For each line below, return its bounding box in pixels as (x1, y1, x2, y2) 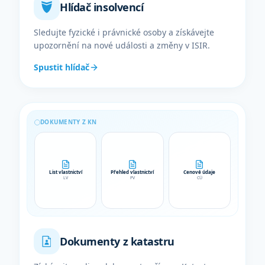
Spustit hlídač (34, 62, 89, 73)
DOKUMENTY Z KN (40, 118, 97, 126)
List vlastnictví (49, 169, 82, 175)
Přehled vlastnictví (111, 169, 154, 175)
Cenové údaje (183, 169, 216, 175)
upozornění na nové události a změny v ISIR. (34, 40, 210, 51)
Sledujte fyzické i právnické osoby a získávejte (34, 27, 214, 38)
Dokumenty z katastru (60, 234, 174, 248)
